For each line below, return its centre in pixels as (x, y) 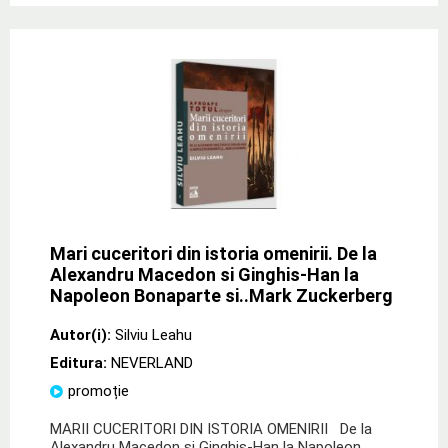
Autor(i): (80, 334)
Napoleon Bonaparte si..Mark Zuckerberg (221, 295)
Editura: (80, 362)
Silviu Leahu (153, 334)
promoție (98, 390)
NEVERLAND (152, 362)
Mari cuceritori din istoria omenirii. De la (213, 253)
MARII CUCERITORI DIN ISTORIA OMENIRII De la (211, 428)
